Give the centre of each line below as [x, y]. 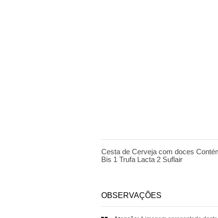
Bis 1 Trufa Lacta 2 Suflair [142, 159]
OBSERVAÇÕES [131, 195]
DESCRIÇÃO [125, 128]
